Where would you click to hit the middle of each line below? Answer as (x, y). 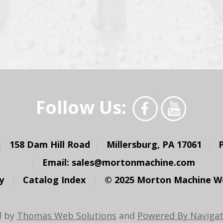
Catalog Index (54, 179)
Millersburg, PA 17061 (154, 144)
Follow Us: (81, 107)
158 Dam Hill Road (50, 144)
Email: (57, 162)
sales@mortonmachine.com (133, 162)
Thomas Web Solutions (66, 215)
